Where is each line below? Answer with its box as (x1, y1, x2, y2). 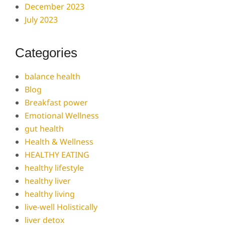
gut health (25, 123, 64, 134)
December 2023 (25, 1, 85, 12)
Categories (15, 45, 77, 60)
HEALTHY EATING (25, 149, 90, 160)
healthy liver (25, 175, 71, 186)
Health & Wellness (25, 136, 94, 147)
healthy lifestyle (25, 162, 84, 173)
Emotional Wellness (25, 110, 99, 121)
